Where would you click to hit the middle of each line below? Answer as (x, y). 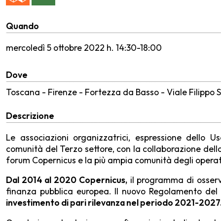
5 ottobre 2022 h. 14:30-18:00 (103, 47)
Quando (22, 26)
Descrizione (30, 115)
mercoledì (25, 47)
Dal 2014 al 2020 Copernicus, (67, 180)
